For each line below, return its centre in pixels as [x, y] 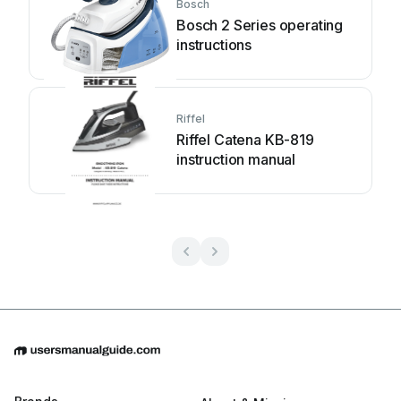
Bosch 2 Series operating [260, 25]
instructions [214, 44]
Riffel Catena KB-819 [245, 139]
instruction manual [236, 159]
